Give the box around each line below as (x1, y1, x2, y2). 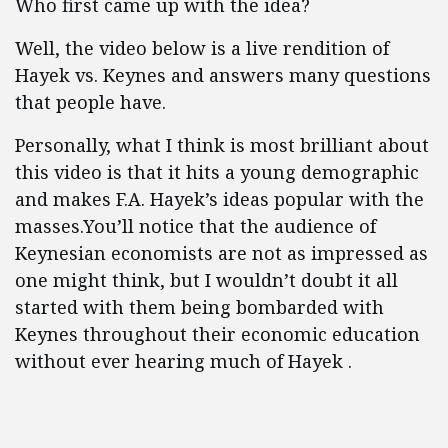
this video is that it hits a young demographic (15, 160, 419, 184)
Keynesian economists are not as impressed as (15, 241, 428, 265)
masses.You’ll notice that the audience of (15, 214, 376, 238)
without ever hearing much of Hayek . (15, 349, 352, 373)
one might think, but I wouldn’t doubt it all (15, 268, 398, 292)
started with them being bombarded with (15, 295, 384, 319)
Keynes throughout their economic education (15, 322, 420, 346)
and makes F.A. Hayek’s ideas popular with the (15, 187, 424, 211)
